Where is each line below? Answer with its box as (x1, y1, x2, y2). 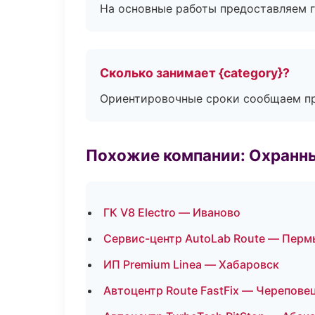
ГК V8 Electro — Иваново (103, 205, 240, 219)
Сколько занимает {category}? (100, 65, 290, 80)
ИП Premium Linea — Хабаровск (103, 257, 279, 271)
